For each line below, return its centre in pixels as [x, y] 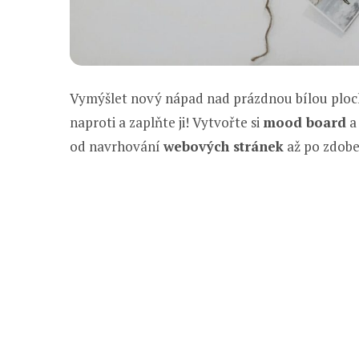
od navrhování [117, 147]
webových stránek [224, 147]
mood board [305, 123]
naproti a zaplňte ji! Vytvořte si [166, 123]
